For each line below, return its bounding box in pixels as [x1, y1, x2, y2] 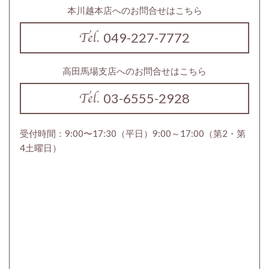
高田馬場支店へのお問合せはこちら [62, 65, 207, 76]
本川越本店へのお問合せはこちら [67, 4, 202, 16]
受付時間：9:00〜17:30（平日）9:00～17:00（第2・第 [19, 127, 246, 139]
